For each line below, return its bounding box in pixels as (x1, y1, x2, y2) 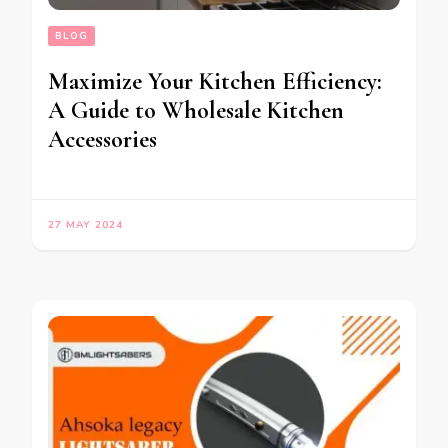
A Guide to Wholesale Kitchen (48, 95, 344, 125)
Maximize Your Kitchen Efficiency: (48, 66, 382, 96)
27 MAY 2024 (48, 217, 123, 232)
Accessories (48, 124, 157, 154)
